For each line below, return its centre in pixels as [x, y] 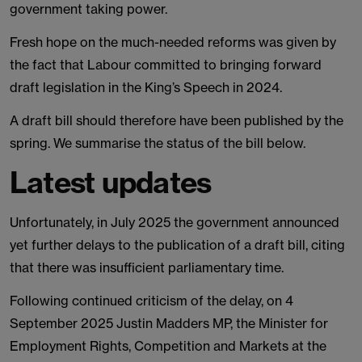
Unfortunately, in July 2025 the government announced [175, 222]
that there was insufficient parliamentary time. [148, 267]
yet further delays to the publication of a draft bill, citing [177, 245]
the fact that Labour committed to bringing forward [166, 65]
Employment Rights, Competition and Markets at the [168, 346]
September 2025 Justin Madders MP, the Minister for [169, 323]
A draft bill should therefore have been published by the [177, 120]
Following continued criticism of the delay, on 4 [152, 301]
